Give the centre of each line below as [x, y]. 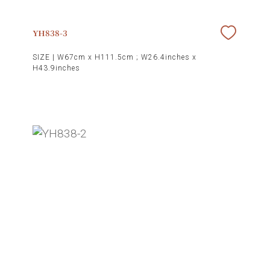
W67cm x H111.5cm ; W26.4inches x [127, 57]
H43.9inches [56, 68]
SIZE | [45, 57]
